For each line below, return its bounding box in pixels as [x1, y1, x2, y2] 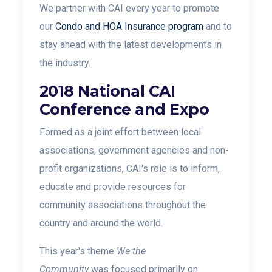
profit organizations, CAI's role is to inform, [39, 163, 220, 174]
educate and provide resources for [39, 181, 186, 192]
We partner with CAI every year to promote [39, 2, 219, 14]
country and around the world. [39, 217, 165, 229]
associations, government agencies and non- [39, 144, 229, 156]
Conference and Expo [39, 100, 209, 118]
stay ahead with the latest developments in [39, 39, 222, 50]
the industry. [39, 57, 90, 69]
